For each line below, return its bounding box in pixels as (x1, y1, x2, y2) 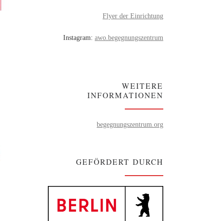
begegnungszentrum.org (97, 120, 163, 129)
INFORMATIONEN (87, 90, 163, 101)
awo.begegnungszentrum (95, 33, 163, 41)
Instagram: (63, 33, 95, 41)
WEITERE (122, 80, 163, 91)
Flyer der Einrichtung (103, 11, 163, 20)
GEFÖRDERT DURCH (76, 156, 163, 167)
